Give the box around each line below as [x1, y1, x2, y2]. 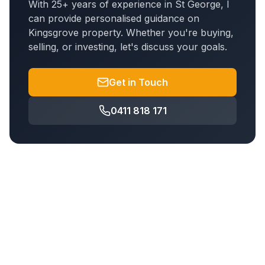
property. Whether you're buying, [79, 27, 234, 38]
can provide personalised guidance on [28, 12, 199, 24]
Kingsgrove [28, 27, 79, 38]
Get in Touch [109, 76, 168, 88]
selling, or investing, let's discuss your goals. [28, 41, 227, 53]
